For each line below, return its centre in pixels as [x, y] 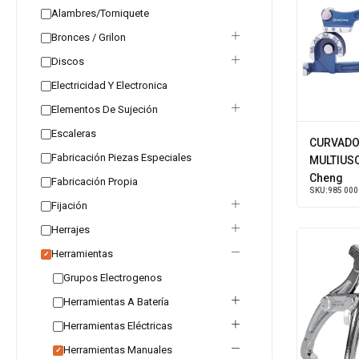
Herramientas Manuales [118, 350]
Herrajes [71, 230]
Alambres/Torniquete [100, 13]
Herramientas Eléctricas [118, 326]
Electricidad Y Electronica [109, 85]
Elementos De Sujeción [105, 109]
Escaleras [74, 133]
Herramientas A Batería [116, 302]
